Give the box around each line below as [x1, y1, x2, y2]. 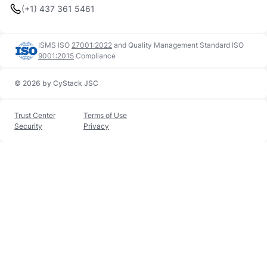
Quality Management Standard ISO [128, 41, 244, 49]
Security [14, 122, 42, 131]
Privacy [83, 122, 109, 131]
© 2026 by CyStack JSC [14, 79, 98, 88]
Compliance [76, 51, 116, 60]
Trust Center [14, 111, 55, 120]
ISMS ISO [38, 41, 70, 49]
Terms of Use [83, 111, 127, 120]
